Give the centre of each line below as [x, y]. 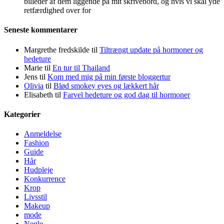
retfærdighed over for [57, 10]
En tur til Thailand [81, 67]
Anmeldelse [43, 134]
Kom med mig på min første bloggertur [109, 76]
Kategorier [22, 114]
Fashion [36, 143]
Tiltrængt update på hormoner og [151, 49]
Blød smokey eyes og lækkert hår [106, 85]
